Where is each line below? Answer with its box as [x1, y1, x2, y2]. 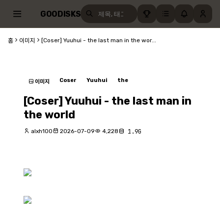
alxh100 [29, 128, 53, 135]
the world [24, 108, 75, 121]
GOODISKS [40, 9, 81, 19]
